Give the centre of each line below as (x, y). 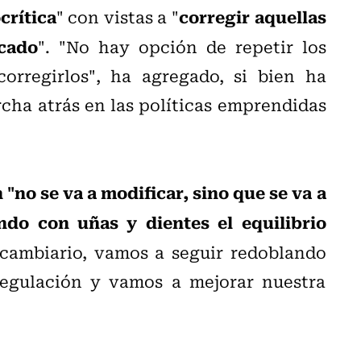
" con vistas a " (117, 16)
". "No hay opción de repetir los (182, 46)
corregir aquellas (252, 16)
